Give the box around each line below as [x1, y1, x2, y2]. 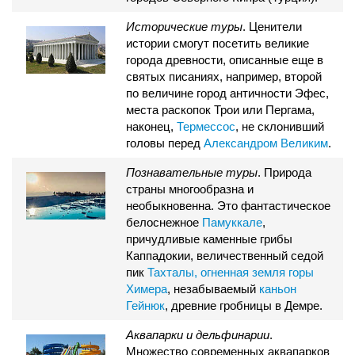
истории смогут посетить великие [126, 36, 309, 50]
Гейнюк [126, 299, 165, 312]
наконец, [126, 120, 177, 133]
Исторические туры [126, 20, 242, 33]
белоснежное [126, 216, 202, 229]
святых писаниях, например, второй [126, 70, 322, 83]
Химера [126, 282, 167, 296]
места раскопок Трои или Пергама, [126, 103, 315, 116]
